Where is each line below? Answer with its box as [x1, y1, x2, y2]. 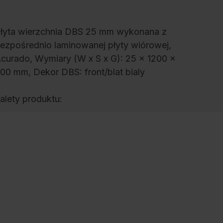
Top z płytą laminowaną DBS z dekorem [1, 120, 168, 131]
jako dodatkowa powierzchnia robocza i [1, 134, 168, 145]
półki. [1, 147, 24, 158]
